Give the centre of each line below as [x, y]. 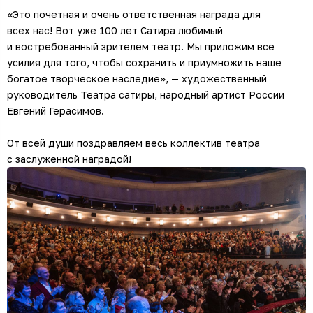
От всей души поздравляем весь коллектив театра [133, 143]
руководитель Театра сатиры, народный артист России [146, 95]
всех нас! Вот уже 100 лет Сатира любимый [115, 31]
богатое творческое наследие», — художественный [137, 79]
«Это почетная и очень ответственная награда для [134, 15]
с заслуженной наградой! [69, 159]
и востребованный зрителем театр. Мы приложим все [141, 47]
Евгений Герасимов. [56, 111]
